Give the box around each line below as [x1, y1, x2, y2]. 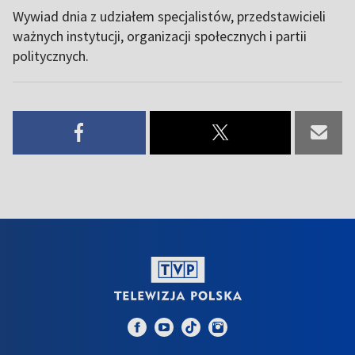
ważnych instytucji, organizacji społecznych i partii [13, 26, 307, 45]
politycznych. [13, 46, 89, 65]
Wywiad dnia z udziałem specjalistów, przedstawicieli [13, 6, 326, 25]
